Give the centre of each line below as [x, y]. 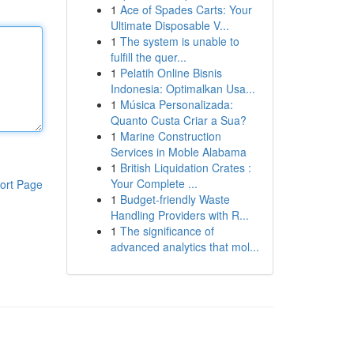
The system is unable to [179, 41]
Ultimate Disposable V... [169, 25]
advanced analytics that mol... [185, 247]
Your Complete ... [154, 183]
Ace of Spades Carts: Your [186, 9]
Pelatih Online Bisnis [171, 73]
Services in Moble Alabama [178, 152]
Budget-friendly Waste [175, 199]
